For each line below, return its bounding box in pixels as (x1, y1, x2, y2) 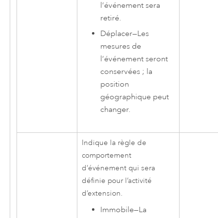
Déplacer (100, 29, 133, 39)
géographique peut (100, 92, 169, 102)
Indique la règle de (81, 138, 146, 148)
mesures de (100, 41, 142, 52)
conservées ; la (100, 67, 153, 77)
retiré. (100, 13, 122, 23)
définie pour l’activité (81, 176, 152, 186)
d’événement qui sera (81, 163, 155, 173)
